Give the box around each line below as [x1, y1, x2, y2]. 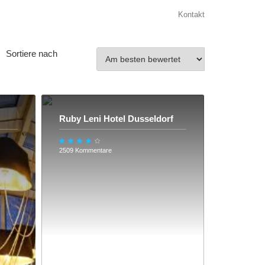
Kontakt [178, 10, 205, 19]
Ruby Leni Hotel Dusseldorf [59, 114, 173, 124]
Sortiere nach [6, 49, 58, 59]
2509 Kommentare [59, 147, 112, 154]
